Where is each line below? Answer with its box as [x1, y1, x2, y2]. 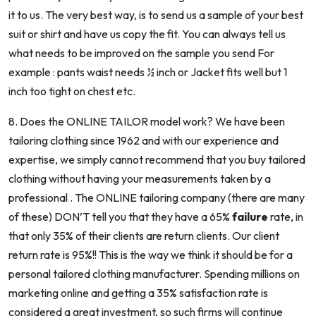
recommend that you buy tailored [143, 152, 305, 167]
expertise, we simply [8, 152, 109, 167]
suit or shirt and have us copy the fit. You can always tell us [8, 27, 286, 42]
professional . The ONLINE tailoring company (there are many [8, 190, 305, 205]
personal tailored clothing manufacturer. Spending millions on [8, 267, 300, 281]
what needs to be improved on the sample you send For [8, 46, 274, 61]
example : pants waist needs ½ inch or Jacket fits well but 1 [8, 65, 287, 80]
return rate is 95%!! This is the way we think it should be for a [8, 248, 293, 262]
